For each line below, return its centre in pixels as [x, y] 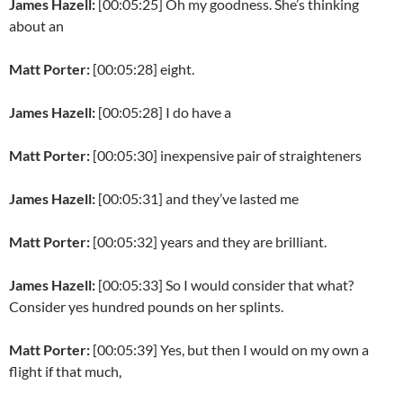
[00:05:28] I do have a [165, 112]
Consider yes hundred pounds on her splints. [146, 307]
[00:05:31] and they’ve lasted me [198, 199]
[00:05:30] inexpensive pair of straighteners [227, 156]
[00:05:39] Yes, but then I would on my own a [231, 350]
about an [36, 26]
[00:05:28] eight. [143, 69]
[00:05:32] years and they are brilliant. [210, 242]
